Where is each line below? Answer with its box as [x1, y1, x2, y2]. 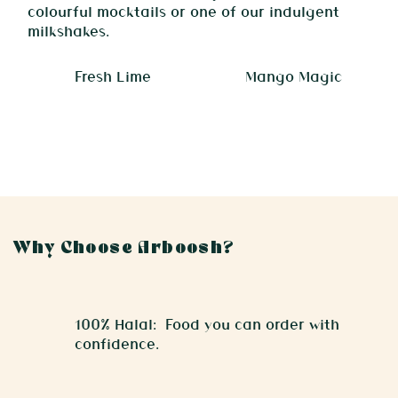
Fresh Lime [74, 67, 151, 86]
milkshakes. [28, 20, 110, 40]
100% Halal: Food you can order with [75, 314, 340, 333]
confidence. [75, 333, 160, 353]
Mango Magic [244, 67, 342, 86]
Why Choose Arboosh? [13, 239, 235, 259]
